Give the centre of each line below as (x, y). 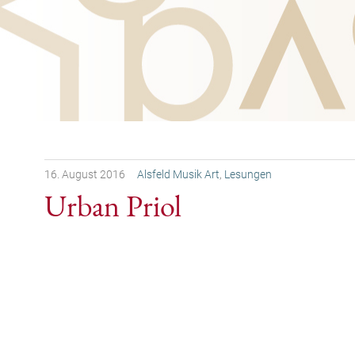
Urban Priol (113, 206)
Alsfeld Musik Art (178, 175)
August (80, 175)
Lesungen (248, 175)
